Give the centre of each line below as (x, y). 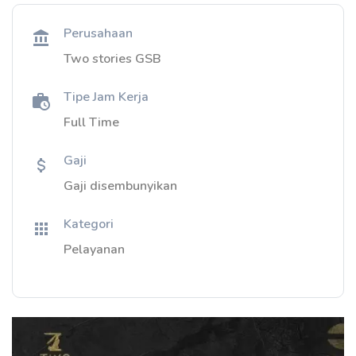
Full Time (91, 122)
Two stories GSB (112, 59)
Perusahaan (98, 33)
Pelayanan (94, 250)
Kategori (89, 224)
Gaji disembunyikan (120, 186)
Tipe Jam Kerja (106, 97)
